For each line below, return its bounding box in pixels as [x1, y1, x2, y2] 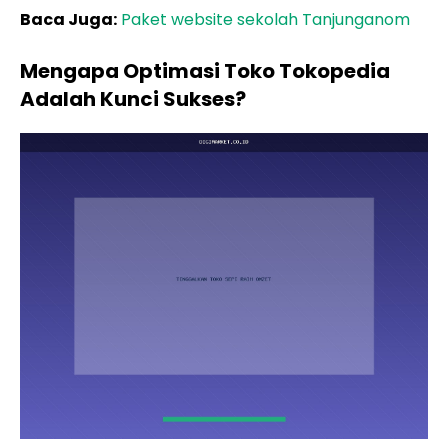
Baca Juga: [20, 8, 117, 31]
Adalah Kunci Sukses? [20, 85, 246, 113]
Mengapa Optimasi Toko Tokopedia [20, 57, 390, 85]
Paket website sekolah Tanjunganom [121, 8, 410, 31]
